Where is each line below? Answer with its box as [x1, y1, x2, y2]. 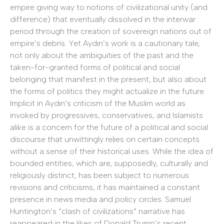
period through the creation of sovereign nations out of [10, 26, 211, 36]
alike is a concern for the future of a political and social [10, 122, 208, 132]
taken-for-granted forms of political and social [10, 62, 180, 72]
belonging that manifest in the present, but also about [10, 74, 206, 84]
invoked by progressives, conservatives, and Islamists [10, 110, 203, 120]
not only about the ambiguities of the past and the [10, 50, 193, 60]
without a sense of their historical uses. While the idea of [10, 146, 213, 156]
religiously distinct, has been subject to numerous [10, 170, 189, 180]
